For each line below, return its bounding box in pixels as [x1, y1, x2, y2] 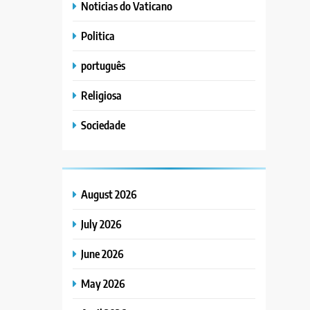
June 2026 [81, 246, 125, 261]
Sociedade [81, 117, 126, 132]
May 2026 [81, 275, 126, 291]
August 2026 [81, 186, 138, 201]
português [81, 57, 126, 73]
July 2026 [81, 216, 122, 231]
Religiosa [81, 87, 122, 102]
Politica [81, 28, 116, 43]
